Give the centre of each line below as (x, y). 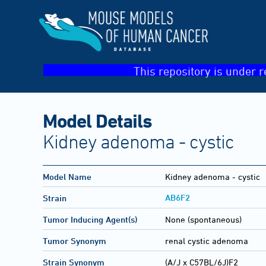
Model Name (67, 177)
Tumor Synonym (75, 241)
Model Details (97, 120)
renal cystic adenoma (207, 241)
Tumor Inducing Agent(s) (90, 220)
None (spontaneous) (203, 220)
